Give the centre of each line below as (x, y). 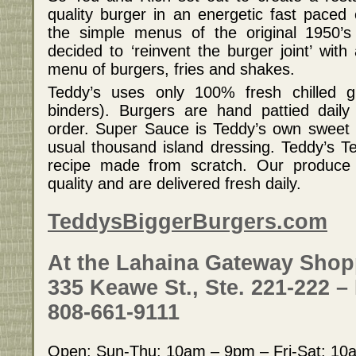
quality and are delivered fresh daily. (174, 183)
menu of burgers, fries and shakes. (171, 69)
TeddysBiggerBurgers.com (188, 222)
